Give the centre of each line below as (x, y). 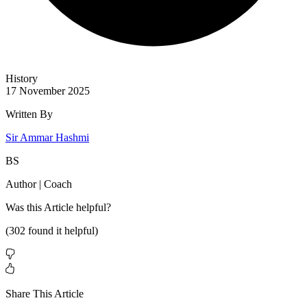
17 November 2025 (48, 91)
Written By (29, 114)
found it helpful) (62, 231)
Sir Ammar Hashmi (47, 138)
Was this (25, 208)
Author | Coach (39, 184)
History (22, 79)
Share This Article (45, 294)
